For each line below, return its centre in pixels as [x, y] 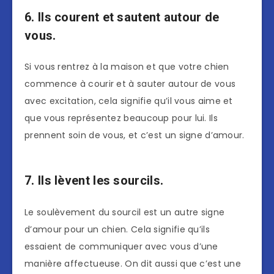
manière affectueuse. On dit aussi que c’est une [133, 263]
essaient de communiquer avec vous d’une [121, 246]
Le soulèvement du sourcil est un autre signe [125, 212]
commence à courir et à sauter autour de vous [130, 84]
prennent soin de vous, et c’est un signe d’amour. [135, 135]
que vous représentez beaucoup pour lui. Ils [121, 118]
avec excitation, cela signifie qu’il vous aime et [129, 101]
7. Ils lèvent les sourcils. [94, 181]
